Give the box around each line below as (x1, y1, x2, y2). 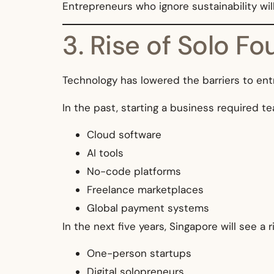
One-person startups (87, 246, 191, 261)
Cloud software (87, 128, 161, 142)
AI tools (87, 146, 124, 160)
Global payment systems (87, 201, 209, 215)
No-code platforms (87, 165, 181, 179)
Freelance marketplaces (87, 183, 204, 197)
